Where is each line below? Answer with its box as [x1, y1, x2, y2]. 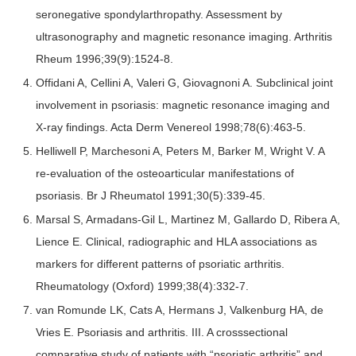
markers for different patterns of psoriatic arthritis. [36, 257, 284, 271]
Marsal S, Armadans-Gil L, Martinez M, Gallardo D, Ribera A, [36, 213, 340, 226]
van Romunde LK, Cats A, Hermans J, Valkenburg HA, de [36, 304, 323, 317]
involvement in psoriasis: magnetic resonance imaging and [36, 99, 330, 112]
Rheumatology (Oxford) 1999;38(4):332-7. [36, 280, 249, 293]
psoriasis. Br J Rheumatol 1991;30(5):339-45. [36, 189, 265, 203]
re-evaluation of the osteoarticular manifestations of [36, 167, 294, 180]
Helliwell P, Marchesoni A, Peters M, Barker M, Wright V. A [36, 145, 324, 158]
